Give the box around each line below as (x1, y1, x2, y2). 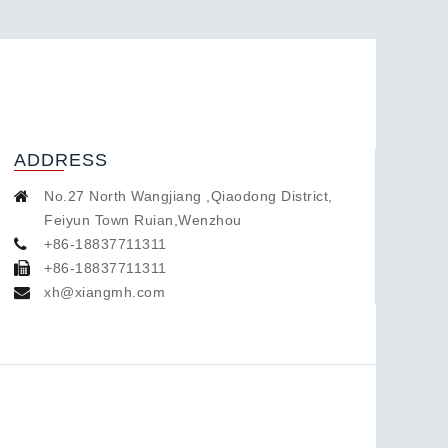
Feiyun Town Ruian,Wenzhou (44, 212, 242, 229)
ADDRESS (14, 150, 108, 171)
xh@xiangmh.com (44, 284, 165, 301)
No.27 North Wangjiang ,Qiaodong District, (44, 188, 333, 205)
